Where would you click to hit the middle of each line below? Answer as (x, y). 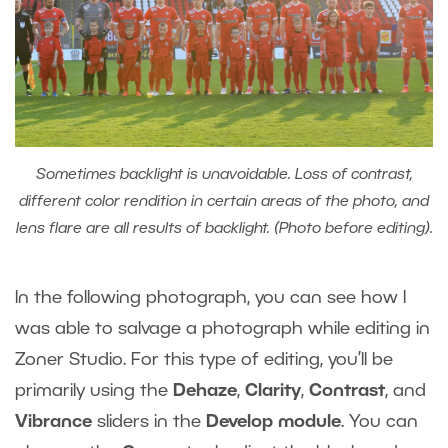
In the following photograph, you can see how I (210, 298)
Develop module (273, 422)
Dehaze (205, 391)
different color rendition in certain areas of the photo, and (224, 202)
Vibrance (53, 422)
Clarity (273, 391)
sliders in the (149, 422)
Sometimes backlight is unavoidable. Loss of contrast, (224, 175)
